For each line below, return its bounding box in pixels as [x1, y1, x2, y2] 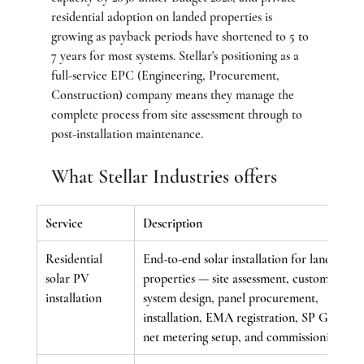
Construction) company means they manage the [50, 86, 297, 103]
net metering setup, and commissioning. [142, 328, 344, 345]
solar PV [45, 270, 93, 287]
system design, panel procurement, [142, 289, 322, 306]
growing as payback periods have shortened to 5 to [50, 28, 312, 45]
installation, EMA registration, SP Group [142, 309, 356, 326]
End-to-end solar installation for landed [142, 250, 347, 267]
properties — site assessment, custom [142, 270, 332, 287]
